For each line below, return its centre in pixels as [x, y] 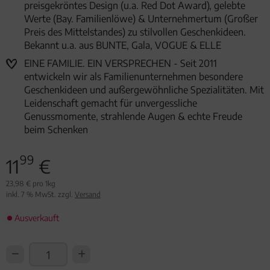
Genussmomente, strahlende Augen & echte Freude [133, 117]
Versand [88, 195]
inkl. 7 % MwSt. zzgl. [40, 195]
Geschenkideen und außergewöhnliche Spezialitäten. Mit [144, 90]
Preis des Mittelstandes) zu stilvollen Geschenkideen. [135, 32]
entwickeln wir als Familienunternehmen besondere [133, 77]
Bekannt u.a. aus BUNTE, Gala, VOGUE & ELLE [123, 46]
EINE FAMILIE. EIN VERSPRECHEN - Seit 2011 [121, 64]
